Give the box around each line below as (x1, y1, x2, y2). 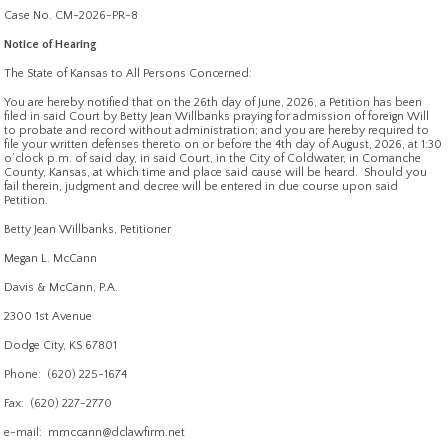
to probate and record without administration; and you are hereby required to (4, 124, 430, 138)
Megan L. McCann (4, 252, 101, 266)
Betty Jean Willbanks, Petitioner (4, 223, 172, 237)
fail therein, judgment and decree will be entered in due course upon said (4, 180, 399, 194)
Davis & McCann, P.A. (4, 281, 119, 295)
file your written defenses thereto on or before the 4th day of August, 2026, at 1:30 (4, 138, 443, 152)
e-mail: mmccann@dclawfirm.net (4, 426, 189, 440)
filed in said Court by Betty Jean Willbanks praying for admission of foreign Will (4, 110, 430, 124)
